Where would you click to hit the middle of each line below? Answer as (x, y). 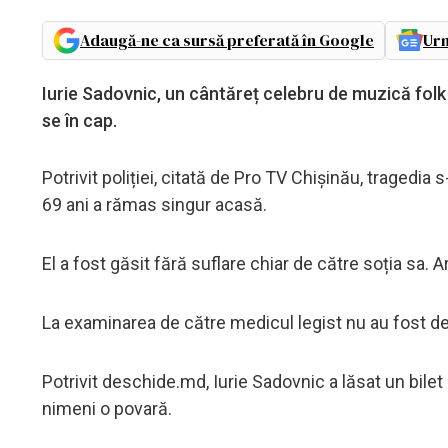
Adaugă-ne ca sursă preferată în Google (227, 39)
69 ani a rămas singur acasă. (154, 204)
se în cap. (79, 120)
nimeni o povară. (107, 408)
